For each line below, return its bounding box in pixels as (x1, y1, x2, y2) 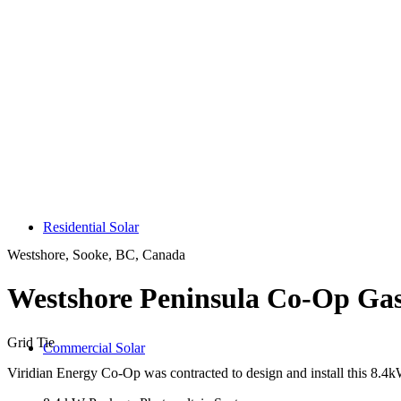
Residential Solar (43, 219, 139, 235)
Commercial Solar (43, 340, 145, 355)
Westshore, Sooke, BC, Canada (7, 247, 185, 262)
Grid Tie (7, 334, 55, 350)
